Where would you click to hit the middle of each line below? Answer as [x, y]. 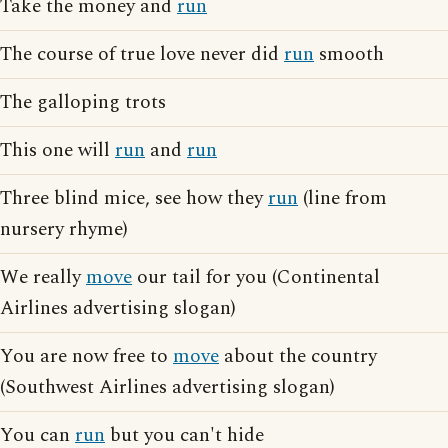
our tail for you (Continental [256, 277]
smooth [349, 54]
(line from [342, 198]
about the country [298, 356]
